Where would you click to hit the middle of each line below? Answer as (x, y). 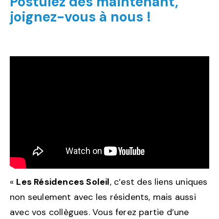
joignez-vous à (58, 17)
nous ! (131, 17)
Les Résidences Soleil (63, 182)
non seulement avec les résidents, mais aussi (103, 197)
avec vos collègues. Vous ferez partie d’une (99, 212)
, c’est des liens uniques (159, 182)
